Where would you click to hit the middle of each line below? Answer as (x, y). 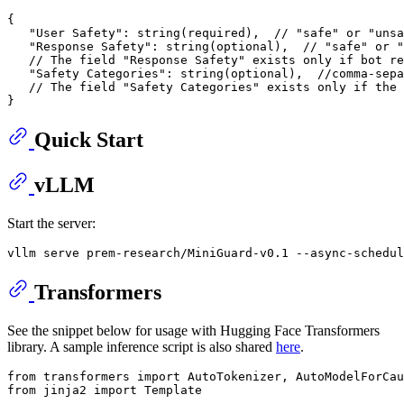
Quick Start (89, 139)
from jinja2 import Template (105, 390)
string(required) (191, 32)
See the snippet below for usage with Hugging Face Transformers (193, 330)
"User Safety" (76, 32)
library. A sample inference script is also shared (142, 346)
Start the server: (51, 223)
